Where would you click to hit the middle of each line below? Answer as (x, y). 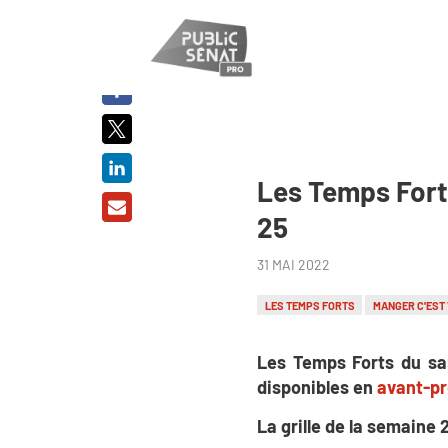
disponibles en (317, 386)
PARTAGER (117, 37)
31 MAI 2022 (293, 264)
